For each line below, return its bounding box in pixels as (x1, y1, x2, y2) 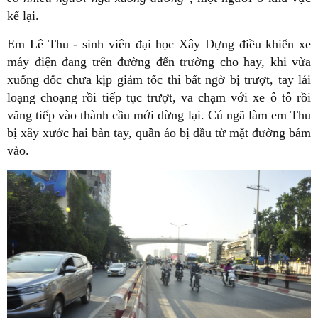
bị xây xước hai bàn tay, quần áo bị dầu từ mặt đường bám (7, 126, 311, 140)
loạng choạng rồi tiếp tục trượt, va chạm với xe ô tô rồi (7, 90, 311, 104)
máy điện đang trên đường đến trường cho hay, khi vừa (7, 55, 311, 69)
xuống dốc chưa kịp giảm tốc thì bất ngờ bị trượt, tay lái (7, 72, 311, 87)
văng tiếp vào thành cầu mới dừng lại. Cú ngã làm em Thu (7, 108, 311, 122)
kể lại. (7, 9, 39, 23)
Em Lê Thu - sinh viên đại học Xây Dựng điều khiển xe (7, 37, 311, 51)
